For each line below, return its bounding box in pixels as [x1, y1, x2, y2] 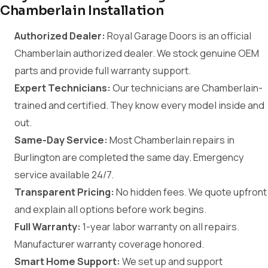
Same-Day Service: [14, 133, 108, 147]
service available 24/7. [14, 168, 114, 181]
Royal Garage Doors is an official [105, 29, 251, 42]
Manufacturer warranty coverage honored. [14, 237, 204, 251]
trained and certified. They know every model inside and [14, 99, 264, 112]
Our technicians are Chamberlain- [111, 81, 263, 95]
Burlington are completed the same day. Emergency [14, 151, 244, 164]
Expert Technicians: [14, 81, 111, 95]
